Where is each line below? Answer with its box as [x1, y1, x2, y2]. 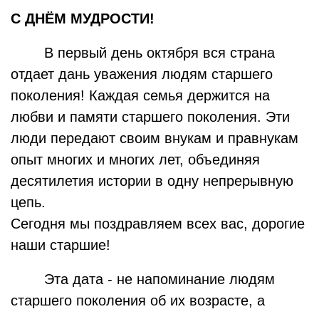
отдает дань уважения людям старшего [11, 66, 273, 82]
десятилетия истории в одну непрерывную [11, 173, 293, 189]
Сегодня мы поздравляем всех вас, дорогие [11, 216, 305, 231]
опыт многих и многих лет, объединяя [11, 152, 260, 167]
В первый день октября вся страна [44, 45, 276, 61]
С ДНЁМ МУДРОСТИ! [11, 11, 155, 26]
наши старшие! [11, 237, 110, 253]
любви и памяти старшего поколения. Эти [11, 109, 290, 125]
